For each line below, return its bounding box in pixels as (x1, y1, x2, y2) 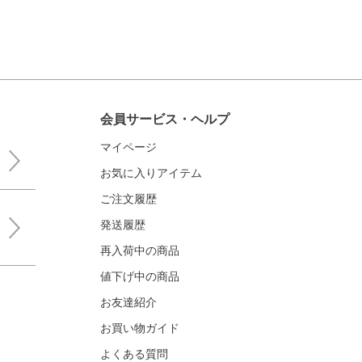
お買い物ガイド (100, 322, 179, 335)
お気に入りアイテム (100, 166, 202, 179)
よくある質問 (100, 347, 168, 360)
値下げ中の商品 (100, 270, 179, 283)
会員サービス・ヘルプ (100, 112, 229, 127)
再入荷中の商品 (100, 244, 179, 257)
